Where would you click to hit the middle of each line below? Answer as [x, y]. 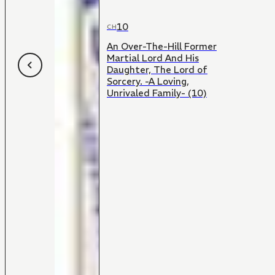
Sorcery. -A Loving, [148, 82]
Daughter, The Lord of [157, 70]
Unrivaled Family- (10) [157, 93]
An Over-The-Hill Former [162, 47]
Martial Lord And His [153, 58]
